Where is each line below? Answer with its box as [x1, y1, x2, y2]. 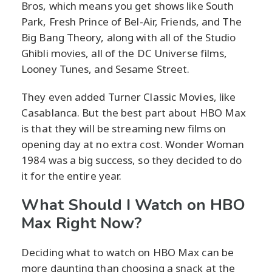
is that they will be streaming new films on [21, 121, 226, 136]
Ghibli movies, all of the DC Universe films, [21, 46, 228, 61]
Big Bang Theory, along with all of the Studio [21, 30, 236, 45]
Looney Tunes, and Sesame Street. [21, 62, 190, 76]
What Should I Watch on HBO [21, 194, 245, 216]
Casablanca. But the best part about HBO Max [21, 106, 246, 120]
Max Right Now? [21, 212, 142, 234]
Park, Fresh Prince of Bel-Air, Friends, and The [21, 15, 242, 29]
